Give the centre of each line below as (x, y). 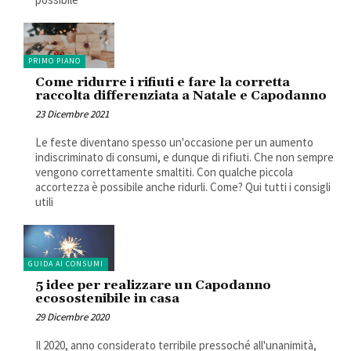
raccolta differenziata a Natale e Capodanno (181, 96)
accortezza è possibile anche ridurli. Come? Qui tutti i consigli (183, 187)
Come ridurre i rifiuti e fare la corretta (163, 83)
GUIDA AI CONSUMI (66, 263)
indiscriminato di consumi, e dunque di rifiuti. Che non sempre (185, 157)
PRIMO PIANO (54, 61)
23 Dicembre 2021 (72, 114)
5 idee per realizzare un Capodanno (153, 285)
